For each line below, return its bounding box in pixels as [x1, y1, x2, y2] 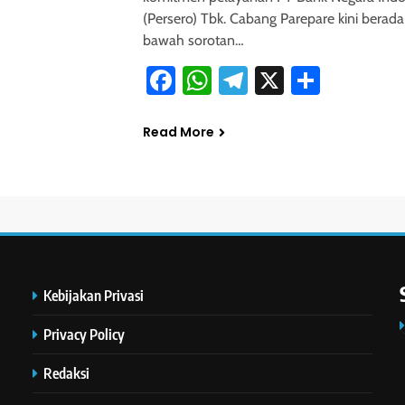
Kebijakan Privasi [43, 286, 145, 306]
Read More [142, 123, 214, 142]
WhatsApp [211, 62, 340, 99]
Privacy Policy [43, 325, 126, 344]
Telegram [247, 62, 359, 99]
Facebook [174, 62, 292, 99]
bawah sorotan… [142, 32, 244, 50]
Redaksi [43, 363, 90, 383]
